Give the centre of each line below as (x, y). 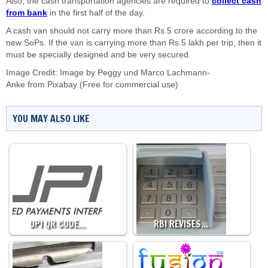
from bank (27, 13)
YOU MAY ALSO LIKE (51, 118)
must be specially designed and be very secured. (98, 55)
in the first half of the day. (96, 13)
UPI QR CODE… (57, 224)
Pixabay (62, 85)
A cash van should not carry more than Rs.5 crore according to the (132, 31)
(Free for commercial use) (128, 85)
